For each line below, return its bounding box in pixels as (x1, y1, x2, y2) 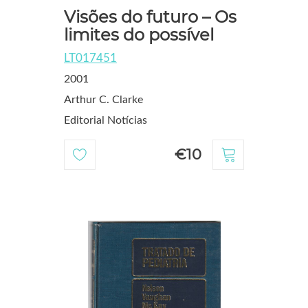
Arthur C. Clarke (63, 94, 143, 106)
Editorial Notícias (63, 115, 147, 126)
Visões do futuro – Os (63, 7, 236, 27)
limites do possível (63, 25, 214, 45)
